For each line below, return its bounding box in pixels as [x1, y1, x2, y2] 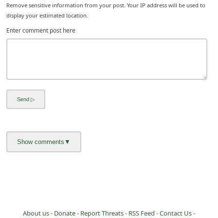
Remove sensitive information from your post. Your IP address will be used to [6, 1, 206, 9]
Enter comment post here [6, 26, 76, 35]
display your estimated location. [6, 12, 89, 19]
